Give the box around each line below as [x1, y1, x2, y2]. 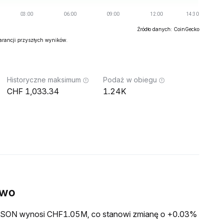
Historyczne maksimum [7, 75, 81, 84]
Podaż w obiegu [103, 75, 157, 84]
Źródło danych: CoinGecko [137, 26, 199, 32]
